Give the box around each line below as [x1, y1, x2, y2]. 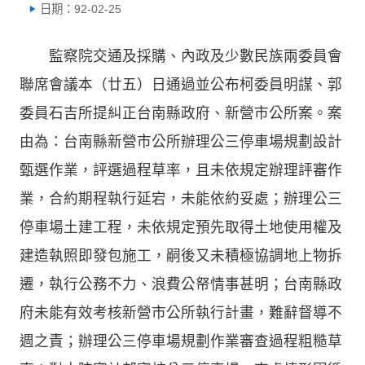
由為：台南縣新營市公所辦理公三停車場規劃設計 [20, 133, 342, 150]
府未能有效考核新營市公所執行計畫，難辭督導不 [20, 304, 342, 321]
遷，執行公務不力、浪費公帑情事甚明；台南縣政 [20, 275, 342, 292]
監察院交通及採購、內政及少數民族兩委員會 [20, 47, 342, 64]
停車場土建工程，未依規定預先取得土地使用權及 [20, 218, 342, 235]
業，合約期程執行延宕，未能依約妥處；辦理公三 [20, 190, 342, 207]
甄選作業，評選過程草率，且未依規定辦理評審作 [20, 161, 342, 178]
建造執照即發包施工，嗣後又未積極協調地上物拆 [20, 247, 342, 264]
